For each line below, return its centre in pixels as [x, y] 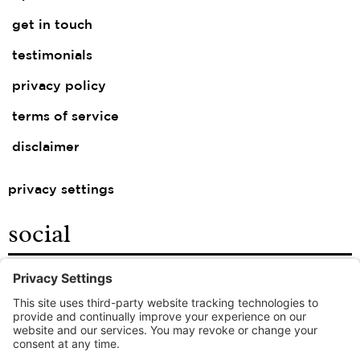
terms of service [65, 117]
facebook [43, 286]
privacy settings [61, 190]
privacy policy [59, 86]
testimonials [52, 55]
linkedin [38, 347]
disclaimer [46, 147]
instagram [45, 317]
